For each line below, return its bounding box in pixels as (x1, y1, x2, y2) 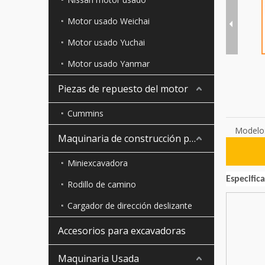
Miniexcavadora (67, 157, 128, 169)
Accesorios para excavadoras (58, 224, 186, 238)
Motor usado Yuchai (67, 37, 145, 49)
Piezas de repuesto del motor (58, 82, 188, 96)
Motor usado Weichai (67, 15, 150, 27)
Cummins (67, 108, 104, 119)
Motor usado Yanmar (67, 58, 150, 70)
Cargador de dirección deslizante (67, 200, 192, 212)
